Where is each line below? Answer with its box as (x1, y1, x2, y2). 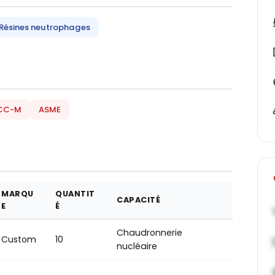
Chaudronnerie (117, 227, 182, 239)
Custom (1, 233, 36, 246)
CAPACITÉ (117, 195, 161, 205)
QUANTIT (55, 188, 95, 199)
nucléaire (117, 240, 157, 252)
